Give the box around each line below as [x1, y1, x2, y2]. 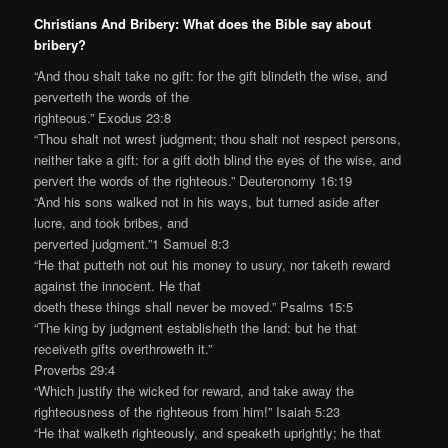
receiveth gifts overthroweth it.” [34, 339, 213, 359]
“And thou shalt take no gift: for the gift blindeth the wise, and [34, 66, 388, 86]
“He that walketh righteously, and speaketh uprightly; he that [34, 423, 382, 443]
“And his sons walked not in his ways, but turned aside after [34, 192, 380, 212]
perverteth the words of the [34, 87, 190, 107]
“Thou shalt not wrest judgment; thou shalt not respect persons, [34, 129, 402, 149]
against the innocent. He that [34, 276, 202, 296]
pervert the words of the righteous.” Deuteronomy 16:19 [34, 171, 353, 191]
